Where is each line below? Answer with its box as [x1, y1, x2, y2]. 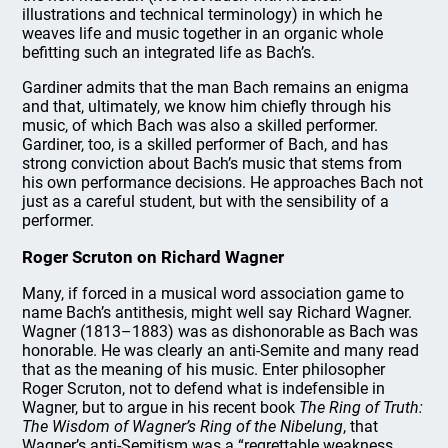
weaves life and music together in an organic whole [22, 24, 384, 43]
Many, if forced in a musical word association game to [22, 284, 405, 303]
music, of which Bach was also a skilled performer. [22, 116, 379, 135]
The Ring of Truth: [299, 398, 424, 417]
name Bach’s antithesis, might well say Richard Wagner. [22, 303, 413, 322]
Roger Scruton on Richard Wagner [22, 247, 285, 267]
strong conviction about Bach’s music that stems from [22, 154, 403, 173]
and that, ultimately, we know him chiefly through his [22, 97, 392, 116]
